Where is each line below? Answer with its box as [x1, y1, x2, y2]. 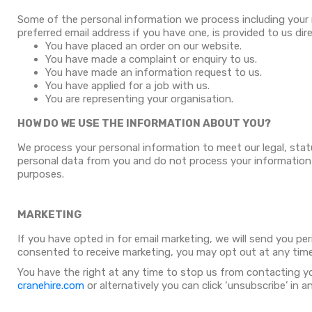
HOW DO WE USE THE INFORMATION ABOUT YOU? [17, 117, 271, 130]
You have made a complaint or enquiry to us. [45, 53, 257, 65]
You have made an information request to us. [45, 66, 262, 79]
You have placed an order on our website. [45, 40, 242, 52]
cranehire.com [17, 279, 84, 292]
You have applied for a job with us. [45, 79, 210, 92]
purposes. [17, 168, 64, 180]
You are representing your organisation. [45, 93, 233, 105]
